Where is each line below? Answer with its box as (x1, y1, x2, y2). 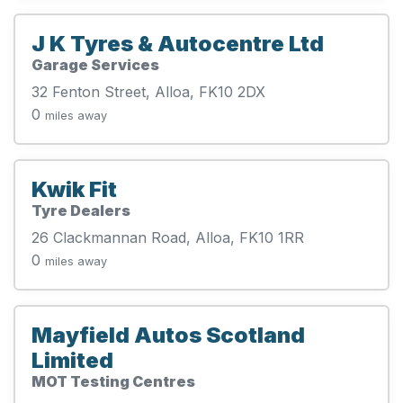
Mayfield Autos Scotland (31, 321, 305, 348)
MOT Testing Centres (31, 372, 195, 390)
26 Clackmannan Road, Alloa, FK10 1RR (31, 228, 304, 246)
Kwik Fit (31, 175, 117, 202)
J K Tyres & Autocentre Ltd (31, 30, 324, 57)
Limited (31, 346, 113, 373)
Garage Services (31, 55, 159, 74)
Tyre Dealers (31, 201, 130, 219)
